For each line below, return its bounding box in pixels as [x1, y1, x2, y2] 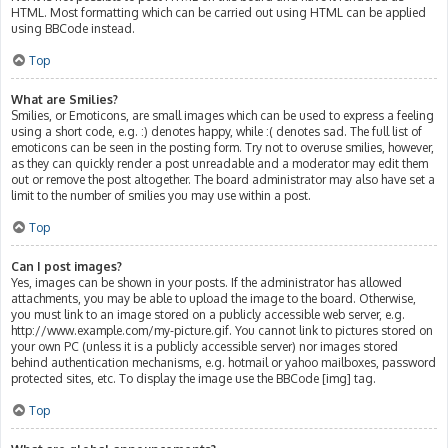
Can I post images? [11, 258, 122, 274]
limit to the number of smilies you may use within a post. [11, 187, 311, 203]
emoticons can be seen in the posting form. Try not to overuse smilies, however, [11, 139, 434, 155]
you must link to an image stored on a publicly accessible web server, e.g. [11, 306, 405, 322]
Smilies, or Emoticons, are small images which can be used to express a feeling [11, 107, 434, 123]
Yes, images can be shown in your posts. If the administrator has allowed [11, 274, 402, 290]
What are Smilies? [11, 91, 118, 107]
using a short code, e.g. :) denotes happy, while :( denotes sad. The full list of [11, 123, 422, 139]
